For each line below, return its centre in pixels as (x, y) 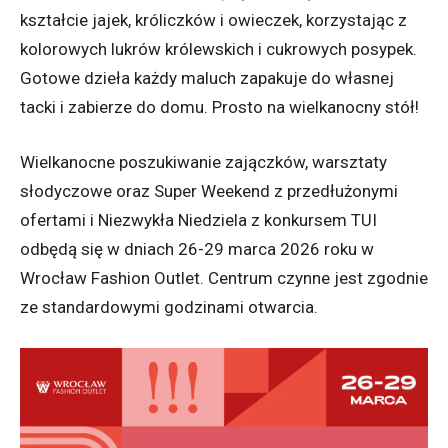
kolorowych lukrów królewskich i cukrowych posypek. (218, 48)
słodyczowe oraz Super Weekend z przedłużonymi (209, 190)
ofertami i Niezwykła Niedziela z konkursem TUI (198, 219)
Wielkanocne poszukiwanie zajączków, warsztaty (203, 161)
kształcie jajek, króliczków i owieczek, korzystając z (213, 19)
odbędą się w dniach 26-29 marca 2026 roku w (197, 248)
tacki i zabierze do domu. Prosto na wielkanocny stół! (219, 106)
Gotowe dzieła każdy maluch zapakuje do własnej (207, 77)
